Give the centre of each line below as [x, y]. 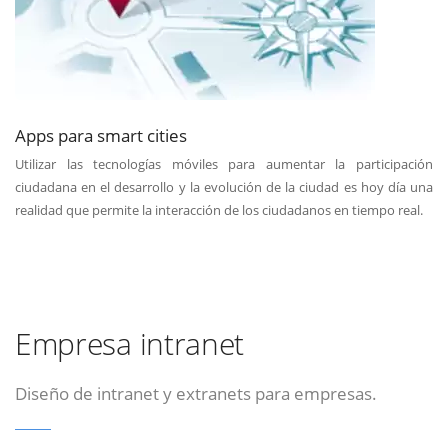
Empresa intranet [130, 344]
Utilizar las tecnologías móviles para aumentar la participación [224, 163]
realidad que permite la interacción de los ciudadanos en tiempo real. [219, 209]
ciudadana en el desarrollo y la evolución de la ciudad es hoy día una [224, 186]
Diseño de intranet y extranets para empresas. [196, 393]
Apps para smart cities [101, 135]
